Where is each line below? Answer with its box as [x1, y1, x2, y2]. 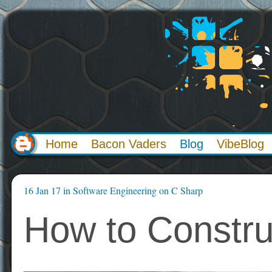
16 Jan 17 [24, 184, 61, 197]
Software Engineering [73, 184, 157, 197]
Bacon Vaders [91, 137, 166, 151]
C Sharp [171, 184, 203, 197]
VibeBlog [217, 137, 264, 151]
